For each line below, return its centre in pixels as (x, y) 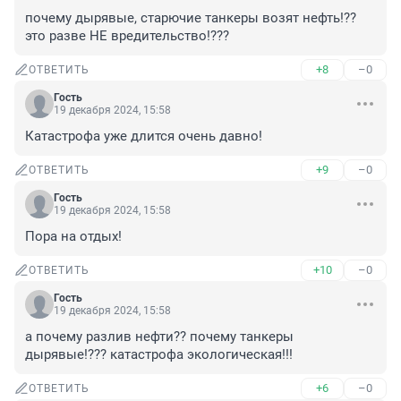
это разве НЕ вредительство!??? (127, 36)
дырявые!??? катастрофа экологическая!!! (159, 355)
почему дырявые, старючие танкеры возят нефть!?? (191, 18)
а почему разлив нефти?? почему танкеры (159, 337)
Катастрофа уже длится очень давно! (144, 137)
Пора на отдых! (73, 237)
